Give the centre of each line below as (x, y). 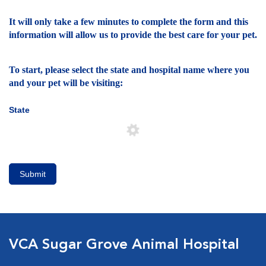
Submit (33, 174)
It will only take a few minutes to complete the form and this (129, 21)
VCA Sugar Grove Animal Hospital (124, 245)
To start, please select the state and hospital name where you (129, 70)
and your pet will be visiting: (66, 83)
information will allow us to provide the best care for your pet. (133, 34)
